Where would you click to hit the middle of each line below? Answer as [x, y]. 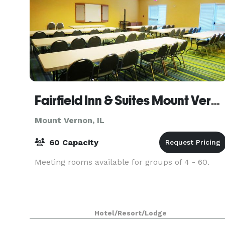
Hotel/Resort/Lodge [131, 213]
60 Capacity [73, 142]
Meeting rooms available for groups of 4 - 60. [122, 162]
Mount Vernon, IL [70, 120]
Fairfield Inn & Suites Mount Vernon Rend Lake [215, 100]
